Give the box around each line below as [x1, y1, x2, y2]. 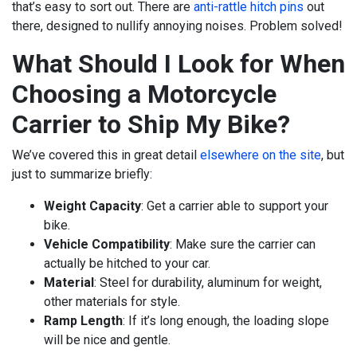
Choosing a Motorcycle [12, 79, 277, 110]
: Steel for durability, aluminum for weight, [94, 275, 322, 291]
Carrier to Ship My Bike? [12, 109, 290, 140]
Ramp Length [44, 313, 123, 329]
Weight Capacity [44, 198, 141, 214]
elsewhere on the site [200, 147, 321, 163]
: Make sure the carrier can [170, 237, 316, 253]
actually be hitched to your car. [44, 256, 210, 272]
